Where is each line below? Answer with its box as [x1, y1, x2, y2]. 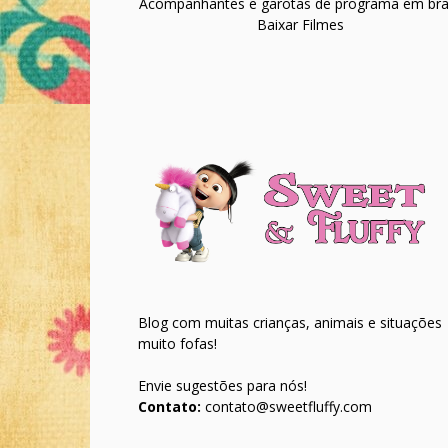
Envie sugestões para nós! [138, 376, 307, 395]
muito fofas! [138, 334, 217, 353]
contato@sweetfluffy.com [205, 397, 372, 416]
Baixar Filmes [256, 15, 344, 34]
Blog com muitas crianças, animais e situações [138, 313, 442, 332]
